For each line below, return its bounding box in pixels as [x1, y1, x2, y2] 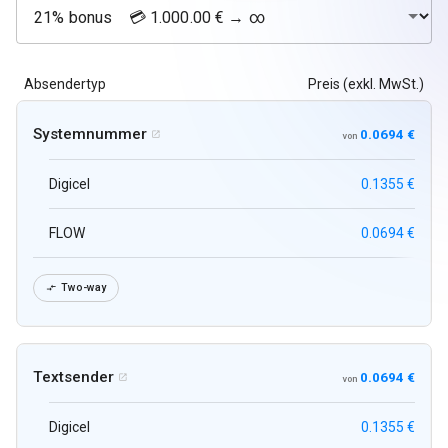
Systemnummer [33, 125, 147, 144]
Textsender [33, 368, 114, 387]
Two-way [61, 281, 106, 295]
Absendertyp [24, 76, 106, 93]
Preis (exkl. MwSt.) [308, 76, 424, 93]
